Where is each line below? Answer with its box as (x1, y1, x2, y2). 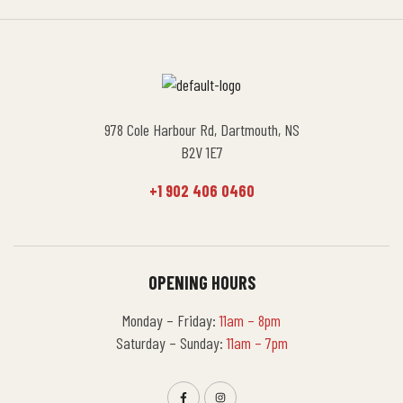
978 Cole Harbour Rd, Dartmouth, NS (103, 120, 300, 140)
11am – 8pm (219, 310, 281, 331)
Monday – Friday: (122, 310, 219, 331)
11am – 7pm (226, 333, 288, 354)
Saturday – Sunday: (115, 333, 227, 354)
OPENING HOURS (148, 272, 255, 294)
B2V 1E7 (180, 142, 223, 163)
